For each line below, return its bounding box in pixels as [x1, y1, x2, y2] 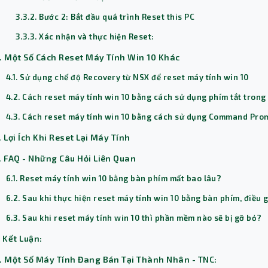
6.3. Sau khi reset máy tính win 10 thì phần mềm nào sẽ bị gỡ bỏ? [6, 213, 262, 223]
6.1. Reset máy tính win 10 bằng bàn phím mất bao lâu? [6, 173, 222, 184]
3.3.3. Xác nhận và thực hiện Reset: [16, 32, 154, 42]
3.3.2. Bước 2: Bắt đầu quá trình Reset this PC [16, 12, 195, 22]
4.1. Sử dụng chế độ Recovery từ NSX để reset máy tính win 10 [6, 72, 249, 83]
